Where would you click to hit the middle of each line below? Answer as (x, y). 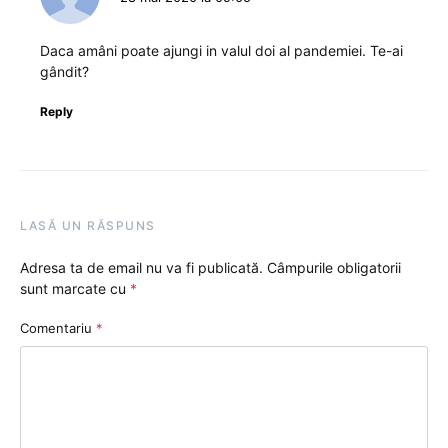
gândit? (64, 71)
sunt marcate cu (75, 288)
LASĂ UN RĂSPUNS (88, 225)
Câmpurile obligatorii (334, 267)
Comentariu (58, 327)
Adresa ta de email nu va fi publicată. (141, 267)
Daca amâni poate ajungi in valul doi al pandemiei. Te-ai (221, 50)
